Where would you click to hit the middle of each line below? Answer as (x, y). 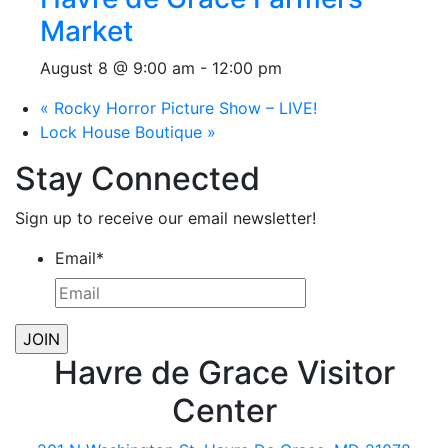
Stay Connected (137, 178)
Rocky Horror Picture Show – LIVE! (183, 108)
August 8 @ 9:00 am (117, 68)
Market (86, 31)
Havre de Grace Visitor (224, 372)
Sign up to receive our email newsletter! (165, 218)
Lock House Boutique (123, 132)
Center (224, 410)
